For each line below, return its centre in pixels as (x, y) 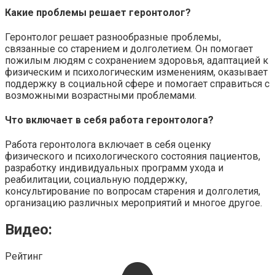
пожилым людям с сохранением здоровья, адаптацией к (137, 60)
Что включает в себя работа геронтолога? (109, 120)
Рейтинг (24, 257)
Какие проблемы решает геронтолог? (98, 12)
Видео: (29, 230)
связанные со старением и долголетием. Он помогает (129, 48)
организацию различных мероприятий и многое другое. (134, 203)
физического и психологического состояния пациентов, (133, 157)
